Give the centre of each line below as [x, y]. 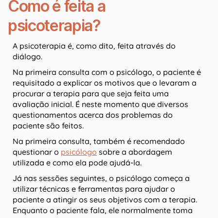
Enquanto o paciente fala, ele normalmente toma [103, 210]
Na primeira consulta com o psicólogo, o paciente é [107, 72]
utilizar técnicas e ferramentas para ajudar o [94, 189]
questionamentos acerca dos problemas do [93, 115]
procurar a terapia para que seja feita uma [91, 94]
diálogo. [27, 57]
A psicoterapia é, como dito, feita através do [94, 46]
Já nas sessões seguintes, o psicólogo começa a [101, 178]
